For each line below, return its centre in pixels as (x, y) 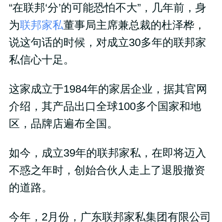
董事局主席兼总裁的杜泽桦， (134, 26)
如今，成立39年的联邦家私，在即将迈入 (107, 153)
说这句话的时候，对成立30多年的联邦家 (107, 43)
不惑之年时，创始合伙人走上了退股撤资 (107, 170)
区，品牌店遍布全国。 (63, 124)
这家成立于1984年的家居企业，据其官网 (108, 89)
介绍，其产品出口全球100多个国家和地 (105, 107)
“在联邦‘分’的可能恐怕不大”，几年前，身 (107, 8)
